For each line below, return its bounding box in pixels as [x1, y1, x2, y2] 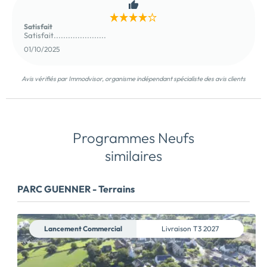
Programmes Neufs [73, 128, 194, 147]
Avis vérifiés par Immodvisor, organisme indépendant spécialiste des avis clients [21, 74, 246, 83]
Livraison [162, 224, 193, 234]
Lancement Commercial [44, 224, 122, 234]
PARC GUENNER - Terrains [17, 182, 135, 195]
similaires [105, 146, 162, 164]
